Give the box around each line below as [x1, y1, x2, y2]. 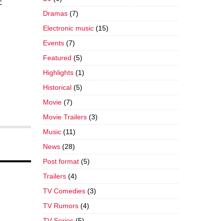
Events [42, 38, 64, 47]
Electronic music [42, 24, 94, 32]
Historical [42, 83, 72, 91]
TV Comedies [42, 186, 85, 195]
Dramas [42, 9, 68, 17]
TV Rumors [42, 201, 78, 210]
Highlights [42, 68, 74, 76]
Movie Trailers [42, 112, 87, 121]
